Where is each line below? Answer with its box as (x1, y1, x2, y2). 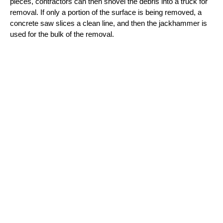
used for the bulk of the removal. (10, 30, 114, 39)
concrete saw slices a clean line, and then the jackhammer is (10, 19, 207, 28)
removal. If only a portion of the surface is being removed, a (10, 8, 202, 17)
